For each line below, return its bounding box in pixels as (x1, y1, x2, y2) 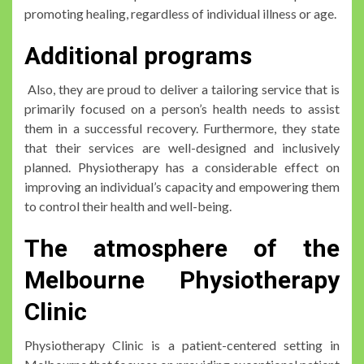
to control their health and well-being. (24, 197, 232, 214)
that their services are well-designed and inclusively (24, 139, 340, 155)
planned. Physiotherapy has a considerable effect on (24, 158, 340, 175)
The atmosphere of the (24, 233, 340, 262)
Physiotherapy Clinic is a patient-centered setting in (24, 336, 340, 353)
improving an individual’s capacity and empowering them (24, 178, 340, 194)
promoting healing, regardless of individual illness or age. (24, 5, 336, 21)
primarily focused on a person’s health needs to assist (24, 100, 340, 116)
